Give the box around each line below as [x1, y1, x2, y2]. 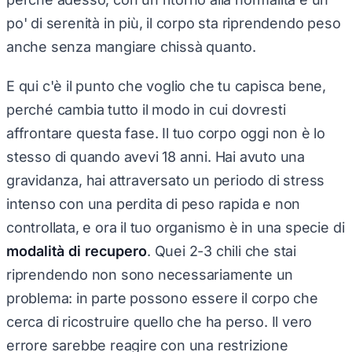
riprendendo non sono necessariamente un [6, 260, 294, 277]
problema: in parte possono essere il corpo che [6, 284, 318, 301]
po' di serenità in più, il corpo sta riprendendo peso [6, 9, 341, 26]
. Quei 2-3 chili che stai [147, 236, 297, 254]
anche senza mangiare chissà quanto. [6, 32, 257, 49]
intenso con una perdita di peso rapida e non [6, 189, 301, 207]
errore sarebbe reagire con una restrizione [6, 331, 288, 348]
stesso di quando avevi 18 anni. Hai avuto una [6, 142, 306, 159]
